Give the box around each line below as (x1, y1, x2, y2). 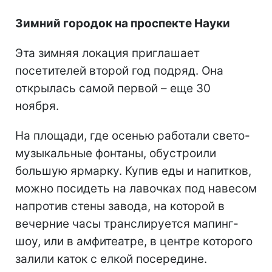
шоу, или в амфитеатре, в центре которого (15, 234, 253, 248)
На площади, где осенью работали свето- (15, 128, 250, 143)
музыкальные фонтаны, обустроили (15, 146, 216, 160)
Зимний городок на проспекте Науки (15, 16, 230, 30)
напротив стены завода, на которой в (15, 199, 225, 213)
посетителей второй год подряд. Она (15, 63, 223, 78)
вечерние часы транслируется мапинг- (15, 216, 239, 231)
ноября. (15, 98, 59, 113)
